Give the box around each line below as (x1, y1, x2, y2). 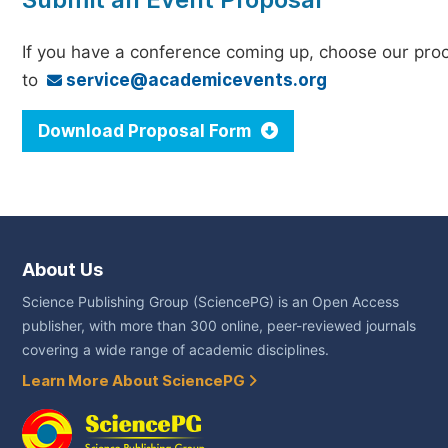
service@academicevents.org (62, 70, 327, 90)
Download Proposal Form (38, 121, 255, 141)
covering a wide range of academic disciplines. (22, 342, 329, 358)
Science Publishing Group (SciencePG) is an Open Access (22, 294, 399, 310)
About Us (22, 259, 103, 280)
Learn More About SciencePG (22, 372, 248, 390)
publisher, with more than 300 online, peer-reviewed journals (22, 318, 416, 334)
